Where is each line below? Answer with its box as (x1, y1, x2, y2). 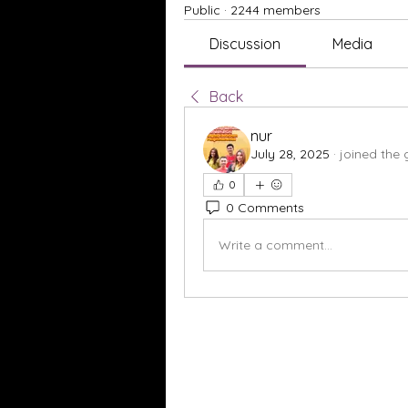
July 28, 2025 (250, 146, 330, 162)
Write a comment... (219, 236, 332, 253)
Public (184, 2, 220, 18)
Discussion (209, 35, 281, 53)
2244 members (230, 2, 321, 18)
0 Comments (226, 199, 304, 216)
